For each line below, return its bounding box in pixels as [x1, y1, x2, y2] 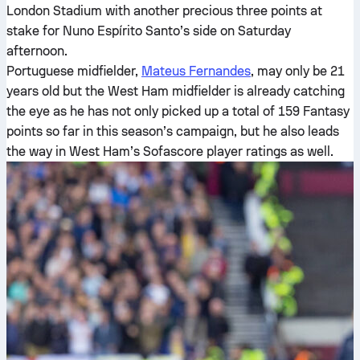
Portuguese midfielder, [6, 63, 141, 79]
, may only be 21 [251, 63, 345, 79]
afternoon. [6, 43, 67, 59]
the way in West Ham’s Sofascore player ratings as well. [6, 144, 333, 159]
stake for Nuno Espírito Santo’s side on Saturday [6, 23, 291, 39]
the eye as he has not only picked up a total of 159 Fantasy [6, 104, 350, 119]
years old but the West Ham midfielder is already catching [6, 84, 345, 99]
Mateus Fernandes [141, 63, 251, 79]
